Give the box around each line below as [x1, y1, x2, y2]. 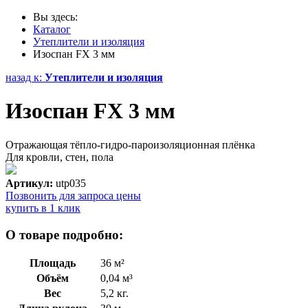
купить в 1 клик [5, 201, 80, 214]
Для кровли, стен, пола [5, 151, 113, 163]
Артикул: [5, 177, 53, 189]
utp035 [53, 177, 86, 189]
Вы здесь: [33, 11, 83, 23]
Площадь [30, 257, 76, 269]
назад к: [5, 71, 45, 83]
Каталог [33, 23, 71, 35]
